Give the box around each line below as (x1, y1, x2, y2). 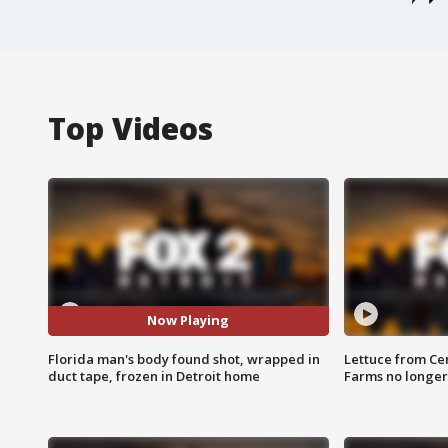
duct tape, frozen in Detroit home (48, 366, 260, 385)
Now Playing (147, 311, 230, 330)
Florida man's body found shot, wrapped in (48, 349, 320, 368)
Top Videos (48, 107, 213, 149)
